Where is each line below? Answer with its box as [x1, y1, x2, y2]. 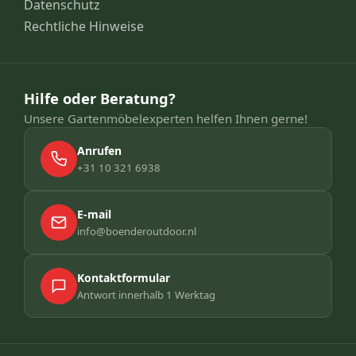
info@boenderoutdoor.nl [77, 223, 197, 238]
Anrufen [77, 142, 122, 158]
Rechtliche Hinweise [24, 17, 145, 36]
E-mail [77, 206, 112, 222]
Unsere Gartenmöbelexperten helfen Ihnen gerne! [24, 110, 308, 127]
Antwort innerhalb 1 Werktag [77, 287, 216, 302]
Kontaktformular [77, 269, 171, 285]
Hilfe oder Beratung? [24, 87, 176, 108]
